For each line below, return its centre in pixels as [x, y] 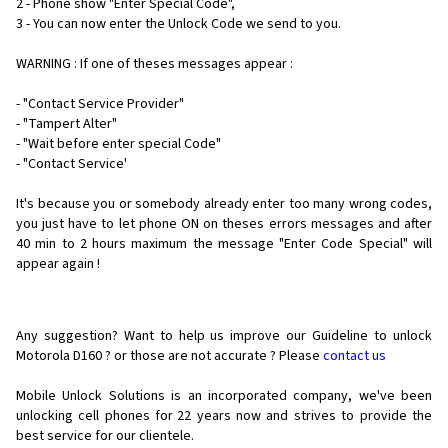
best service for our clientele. [105, 435]
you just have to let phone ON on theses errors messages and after [224, 223]
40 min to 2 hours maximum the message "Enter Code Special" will [224, 243]
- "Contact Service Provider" [100, 103]
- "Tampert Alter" [66, 123]
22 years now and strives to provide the [305, 415]
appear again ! [58, 263]
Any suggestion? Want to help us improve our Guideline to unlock [224, 335]
